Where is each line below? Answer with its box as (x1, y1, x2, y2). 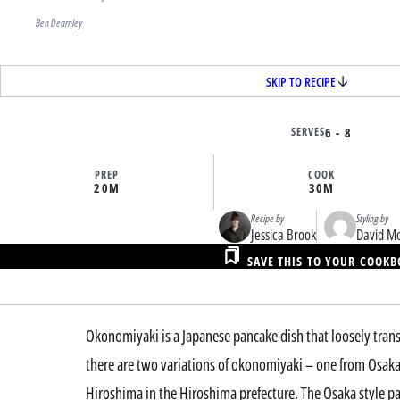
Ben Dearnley (36, 15, 82, 31)
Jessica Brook (250, 225, 316, 246)
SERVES (291, 124, 326, 140)
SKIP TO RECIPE (266, 72, 336, 90)
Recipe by (250, 211, 284, 227)
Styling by (355, 211, 388, 227)
